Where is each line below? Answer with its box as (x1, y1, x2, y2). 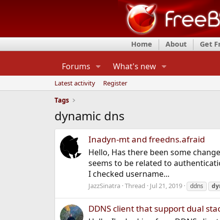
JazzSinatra (88, 181, 120, 191)
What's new (112, 61, 156, 72)
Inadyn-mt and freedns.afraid (88, 134, 205, 145)
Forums (61, 61, 90, 72)
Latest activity (54, 79, 95, 87)
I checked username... (88, 168, 169, 180)
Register (103, 79, 127, 87)
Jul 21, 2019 (149, 181, 182, 191)
